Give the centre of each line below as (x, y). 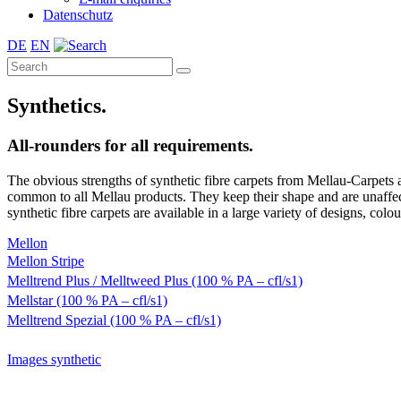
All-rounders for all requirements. (130, 145)
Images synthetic (54, 359)
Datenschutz (78, 15)
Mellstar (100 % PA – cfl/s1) (87, 300)
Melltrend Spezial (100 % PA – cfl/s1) (114, 320)
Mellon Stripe (46, 260)
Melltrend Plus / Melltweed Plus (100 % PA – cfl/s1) (155, 280)
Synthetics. (57, 105)
